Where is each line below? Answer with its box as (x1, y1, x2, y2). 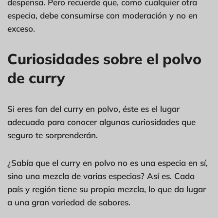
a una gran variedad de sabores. (7, 197, 130, 207)
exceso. (7, 23, 35, 34)
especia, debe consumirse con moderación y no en (7, 10, 198, 20)
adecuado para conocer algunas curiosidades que (7, 116, 196, 127)
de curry (7, 68, 65, 87)
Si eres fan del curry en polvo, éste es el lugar (7, 103, 180, 114)
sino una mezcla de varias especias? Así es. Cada (7, 170, 195, 181)
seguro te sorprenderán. (7, 129, 98, 140)
